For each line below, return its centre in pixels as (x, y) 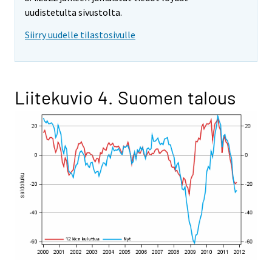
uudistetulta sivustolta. (73, 12)
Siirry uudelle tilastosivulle (80, 35)
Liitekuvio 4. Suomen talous (125, 97)
